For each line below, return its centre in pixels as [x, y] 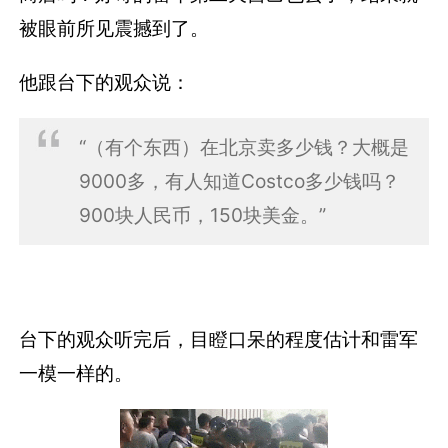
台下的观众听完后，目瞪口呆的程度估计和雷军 [219, 338]
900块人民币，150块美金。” [202, 214]
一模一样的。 [76, 372]
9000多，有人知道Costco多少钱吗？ [239, 180]
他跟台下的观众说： [105, 81]
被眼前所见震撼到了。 [114, 28]
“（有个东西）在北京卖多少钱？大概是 [243, 146]
